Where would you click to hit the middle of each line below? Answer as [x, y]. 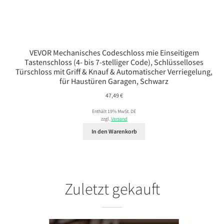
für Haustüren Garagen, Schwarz [114, 81]
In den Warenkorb [114, 131]
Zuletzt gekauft [112, 189]
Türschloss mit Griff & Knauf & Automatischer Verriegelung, [114, 72]
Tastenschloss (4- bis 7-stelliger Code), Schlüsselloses [114, 62]
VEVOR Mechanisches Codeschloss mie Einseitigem [114, 53]
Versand [119, 119]
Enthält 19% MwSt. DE [114, 111]
